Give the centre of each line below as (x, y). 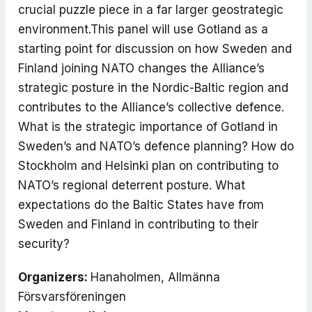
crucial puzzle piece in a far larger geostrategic (150, 9)
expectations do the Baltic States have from (141, 204)
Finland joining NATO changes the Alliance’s (141, 68)
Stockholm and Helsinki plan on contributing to (148, 165)
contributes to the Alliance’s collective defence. (151, 107)
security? (44, 243)
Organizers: (54, 277)
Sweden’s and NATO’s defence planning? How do (156, 146)
